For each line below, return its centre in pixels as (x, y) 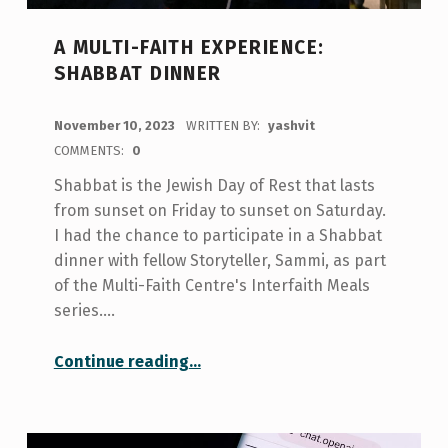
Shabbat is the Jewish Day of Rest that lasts (214, 185)
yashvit (291, 125)
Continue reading (121, 361)
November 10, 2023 (115, 125)
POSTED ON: (64, 114)
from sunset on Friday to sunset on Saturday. (219, 210)
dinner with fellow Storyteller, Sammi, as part (219, 260)
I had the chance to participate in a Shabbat (217, 235)
